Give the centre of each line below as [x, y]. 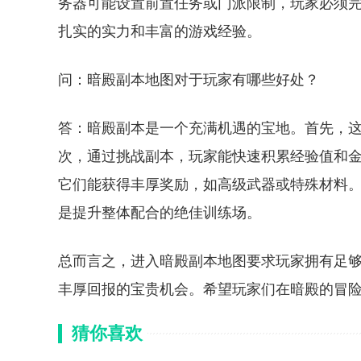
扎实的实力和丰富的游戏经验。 [160, 31]
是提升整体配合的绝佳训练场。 [160, 213]
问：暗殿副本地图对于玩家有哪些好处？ [189, 80]
